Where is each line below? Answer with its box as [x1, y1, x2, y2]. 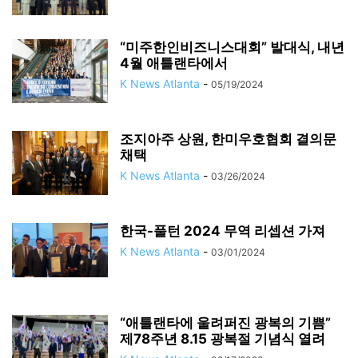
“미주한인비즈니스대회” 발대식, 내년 [120, 39, 344, 55]
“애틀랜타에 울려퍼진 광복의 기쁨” [120, 315, 331, 331]
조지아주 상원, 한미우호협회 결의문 [120, 131, 336, 147]
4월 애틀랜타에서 [120, 55, 228, 71]
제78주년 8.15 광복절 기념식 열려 [120, 331, 325, 347]
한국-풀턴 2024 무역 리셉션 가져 [120, 223, 325, 239]
